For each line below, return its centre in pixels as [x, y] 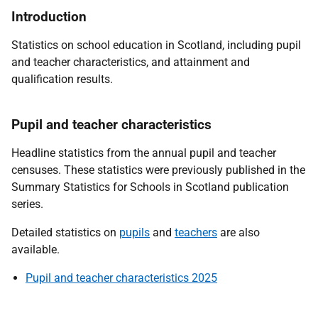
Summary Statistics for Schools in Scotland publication [150, 187]
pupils [135, 232]
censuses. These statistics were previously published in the [158, 170]
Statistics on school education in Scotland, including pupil [156, 45]
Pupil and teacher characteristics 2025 [121, 278]
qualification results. [62, 79]
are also [238, 232]
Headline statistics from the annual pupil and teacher [144, 153]
